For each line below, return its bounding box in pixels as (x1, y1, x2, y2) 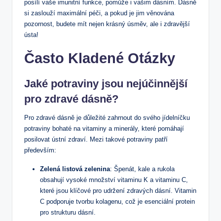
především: (24, 146, 56, 154)
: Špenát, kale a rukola (110, 165, 175, 173)
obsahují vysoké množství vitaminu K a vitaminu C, (40, 176, 188, 184)
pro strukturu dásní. (40, 208, 96, 216)
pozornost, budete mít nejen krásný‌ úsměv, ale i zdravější (24, 20, 190, 28)
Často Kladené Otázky (24, 50, 175, 66)
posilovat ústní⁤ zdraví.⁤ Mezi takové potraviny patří (24, 135, 168, 143)
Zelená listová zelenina (40, 165, 110, 173)
